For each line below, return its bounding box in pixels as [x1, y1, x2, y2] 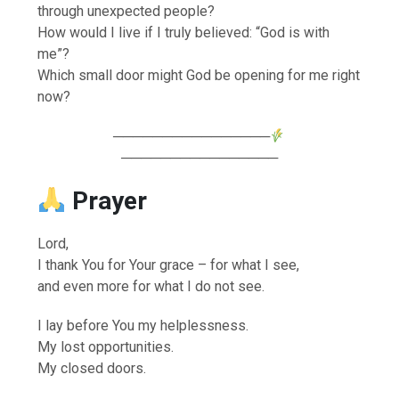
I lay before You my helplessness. [37, 316, 249, 334]
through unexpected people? [37, 2, 216, 20]
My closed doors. [37, 359, 147, 377]
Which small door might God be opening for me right [37, 66, 361, 84]
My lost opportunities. [37, 338, 175, 355]
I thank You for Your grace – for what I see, [37, 256, 300, 273]
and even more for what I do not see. [37, 277, 265, 295]
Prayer [71, 185, 147, 216]
